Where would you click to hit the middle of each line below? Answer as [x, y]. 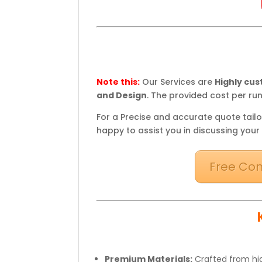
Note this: [118, 82]
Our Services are [177, 82]
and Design [122, 95]
